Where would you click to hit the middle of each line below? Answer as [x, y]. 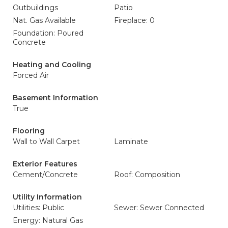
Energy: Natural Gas [48, 220]
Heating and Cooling [52, 65]
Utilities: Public [38, 208]
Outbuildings [35, 8]
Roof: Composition [147, 175]
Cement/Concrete [45, 175]
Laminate [131, 141]
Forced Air [31, 75]
